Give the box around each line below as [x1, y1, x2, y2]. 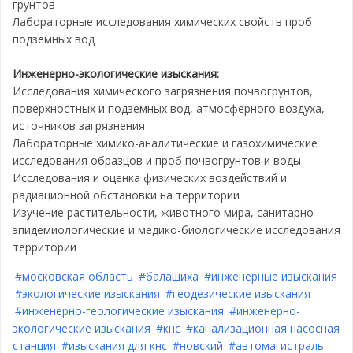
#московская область [15, 269, 133, 284]
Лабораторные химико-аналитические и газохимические [13, 136, 318, 151]
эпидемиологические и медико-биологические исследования [13, 222, 340, 238]
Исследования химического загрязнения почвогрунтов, [13, 84, 313, 99]
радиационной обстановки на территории [13, 188, 240, 203]
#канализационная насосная [186, 321, 340, 336]
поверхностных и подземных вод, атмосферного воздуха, [13, 101, 325, 117]
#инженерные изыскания [204, 269, 337, 284]
